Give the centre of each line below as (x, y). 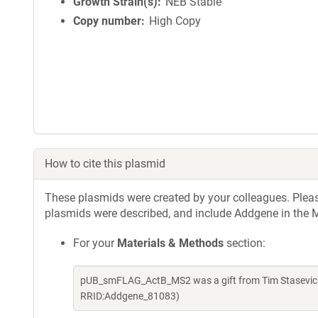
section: (245, 243)
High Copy (175, 21)
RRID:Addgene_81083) (130, 296)
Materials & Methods (170, 243)
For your (95, 243)
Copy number (107, 21)
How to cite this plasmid (105, 164)
